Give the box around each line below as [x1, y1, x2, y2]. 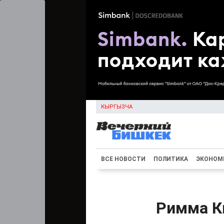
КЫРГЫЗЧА [101, 103, 132, 110]
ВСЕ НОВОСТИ [101, 155, 145, 162]
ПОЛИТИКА [153, 155, 188, 162]
